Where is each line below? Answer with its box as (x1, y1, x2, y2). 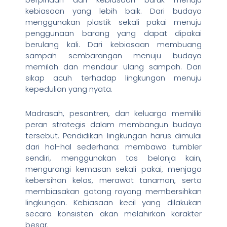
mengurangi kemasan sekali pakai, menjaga (25, 164, 202, 175)
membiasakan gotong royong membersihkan (25, 186, 202, 197)
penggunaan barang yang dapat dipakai (25, 28, 202, 39)
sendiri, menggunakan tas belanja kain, (25, 153, 202, 164)
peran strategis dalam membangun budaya (25, 119, 202, 130)
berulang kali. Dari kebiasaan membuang (25, 39, 202, 50)
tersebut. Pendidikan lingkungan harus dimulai (25, 130, 202, 141)
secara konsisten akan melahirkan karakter (25, 208, 202, 219)
